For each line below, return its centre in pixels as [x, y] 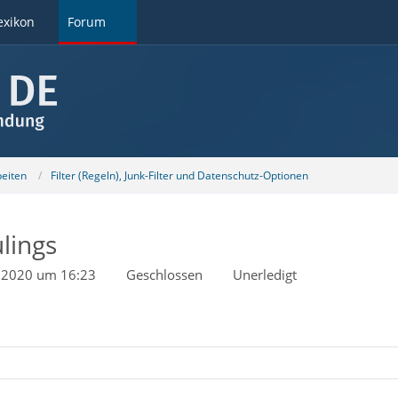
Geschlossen [164, 275]
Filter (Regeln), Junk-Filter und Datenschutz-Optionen [179, 175]
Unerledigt [264, 275]
